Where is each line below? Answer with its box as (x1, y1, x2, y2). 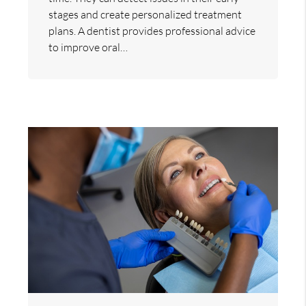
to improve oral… (48, 40, 128, 54)
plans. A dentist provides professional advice (48, 23, 256, 38)
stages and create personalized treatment (48, 7, 242, 21)
